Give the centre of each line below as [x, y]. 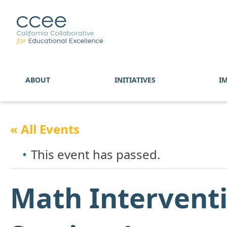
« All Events [45, 129]
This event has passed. [96, 154]
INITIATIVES [135, 80]
